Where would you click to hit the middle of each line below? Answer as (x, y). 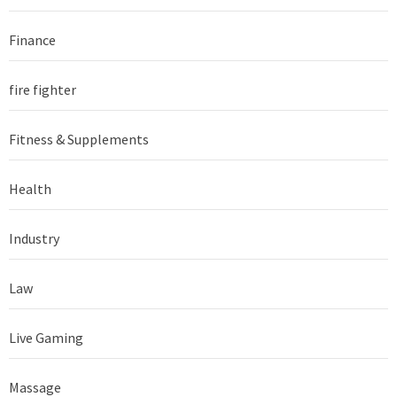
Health (30, 188)
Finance (32, 39)
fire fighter (43, 89)
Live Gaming (46, 337)
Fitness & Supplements (79, 139)
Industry (34, 238)
